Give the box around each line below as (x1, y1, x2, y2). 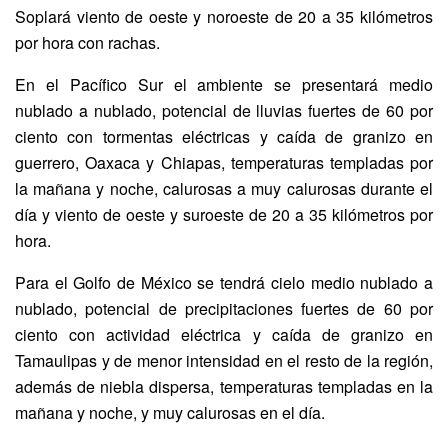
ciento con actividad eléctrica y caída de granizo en (15, 322, 433, 346)
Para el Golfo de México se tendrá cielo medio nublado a (15, 270, 433, 294)
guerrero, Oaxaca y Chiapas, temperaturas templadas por (15, 150, 433, 174)
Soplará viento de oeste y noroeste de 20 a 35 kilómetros (15, 4, 433, 28)
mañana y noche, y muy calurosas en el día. (15, 400, 325, 424)
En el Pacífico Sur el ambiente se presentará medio (15, 72, 433, 96)
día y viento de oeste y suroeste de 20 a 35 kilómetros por (15, 202, 433, 226)
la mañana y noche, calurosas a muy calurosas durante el (15, 176, 433, 200)
